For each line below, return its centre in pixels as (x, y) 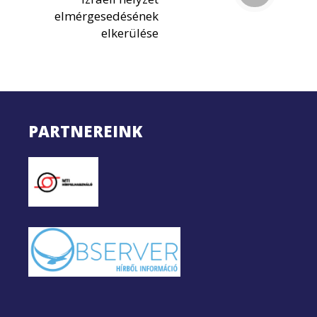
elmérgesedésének (106, 16)
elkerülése (130, 33)
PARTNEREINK (85, 131)
